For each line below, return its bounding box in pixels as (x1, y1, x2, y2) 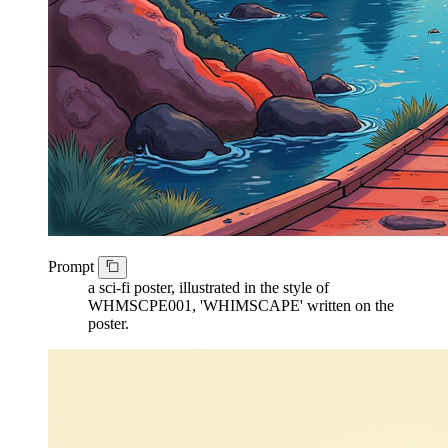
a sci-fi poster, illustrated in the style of (88, 278, 329, 296)
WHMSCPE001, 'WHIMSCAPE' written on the (88, 296, 394, 314)
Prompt (48, 258, 98, 276)
